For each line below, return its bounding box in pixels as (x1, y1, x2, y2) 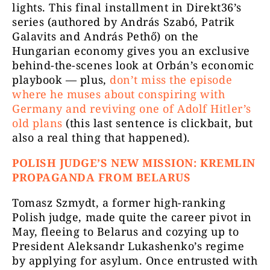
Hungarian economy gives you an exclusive (12, 43, 250, 58)
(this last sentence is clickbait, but (62, 116, 253, 131)
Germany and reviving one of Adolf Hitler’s (12, 101, 251, 116)
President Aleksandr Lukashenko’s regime (12, 239, 245, 254)
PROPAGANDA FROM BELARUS (12, 170, 191, 185)
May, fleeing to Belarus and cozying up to (12, 224, 239, 239)
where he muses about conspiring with (12, 87, 225, 102)
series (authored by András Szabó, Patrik (12, 14, 235, 30)
